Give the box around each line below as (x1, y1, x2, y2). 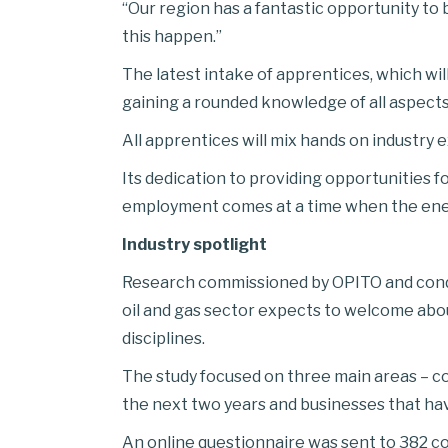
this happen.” (122, 27, 222, 46)
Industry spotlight (122, 235, 267, 254)
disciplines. (122, 329, 205, 348)
